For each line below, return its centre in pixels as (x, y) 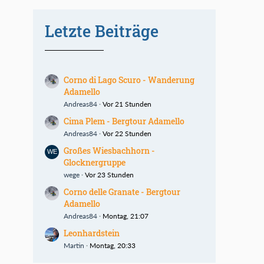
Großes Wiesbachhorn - (109, 151)
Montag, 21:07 (126, 216)
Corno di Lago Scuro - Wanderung (129, 80)
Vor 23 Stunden (109, 175)
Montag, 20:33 (113, 245)
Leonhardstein (92, 233)
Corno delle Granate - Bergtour (122, 192)
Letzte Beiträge (102, 31)
